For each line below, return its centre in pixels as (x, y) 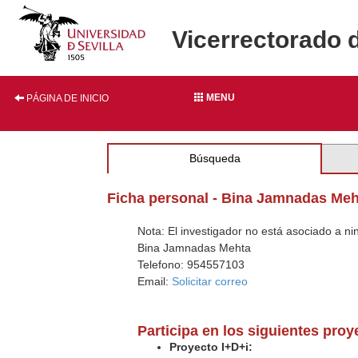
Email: (155, 281)
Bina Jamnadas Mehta (195, 248)
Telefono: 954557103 (191, 265)
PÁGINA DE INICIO (66, 98)
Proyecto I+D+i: (211, 347)
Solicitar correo (210, 281)
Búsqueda (215, 158)
